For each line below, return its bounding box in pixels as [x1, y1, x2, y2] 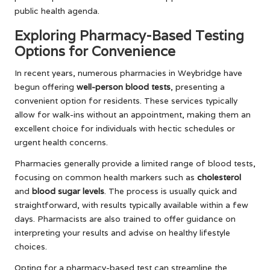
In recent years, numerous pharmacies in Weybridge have [14, 67, 242, 78]
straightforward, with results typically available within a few [14, 199, 248, 210]
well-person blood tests [77, 81, 171, 92]
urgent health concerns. [14, 136, 108, 148]
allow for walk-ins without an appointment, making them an [14, 108, 251, 120]
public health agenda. [14, 5, 99, 16]
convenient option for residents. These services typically [14, 95, 237, 106]
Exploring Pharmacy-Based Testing [14, 26, 244, 44]
